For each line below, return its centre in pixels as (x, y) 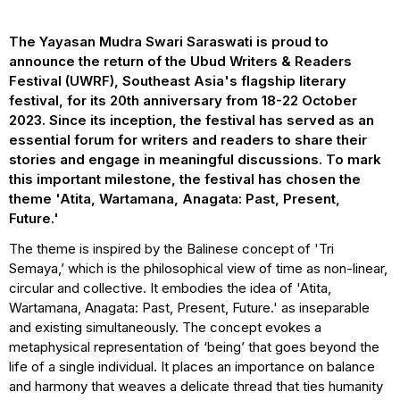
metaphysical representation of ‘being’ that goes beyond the (194, 347)
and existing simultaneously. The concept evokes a (165, 328)
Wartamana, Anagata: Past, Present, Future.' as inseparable (189, 308)
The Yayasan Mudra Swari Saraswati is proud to (169, 42)
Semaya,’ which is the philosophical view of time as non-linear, (198, 269)
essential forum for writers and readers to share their (188, 140)
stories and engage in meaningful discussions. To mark (195, 160)
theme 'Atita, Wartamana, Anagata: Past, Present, (175, 199)
